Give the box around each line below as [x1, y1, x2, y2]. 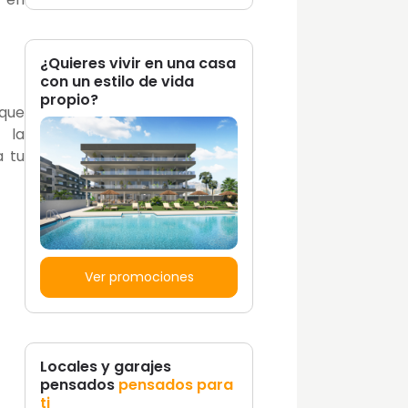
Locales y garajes [40, 356, 171, 378]
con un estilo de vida [40, 70, 194, 92]
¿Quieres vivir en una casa [40, 52, 236, 74]
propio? [40, 88, 98, 110]
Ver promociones [84, 268, 194, 287]
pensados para [118, 374, 233, 396]
